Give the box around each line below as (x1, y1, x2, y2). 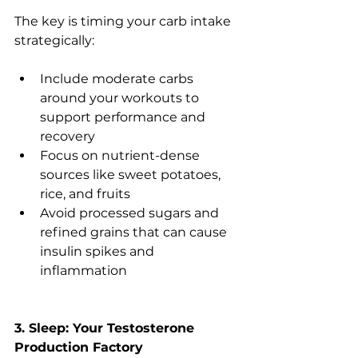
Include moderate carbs (40, 71, 197, 87)
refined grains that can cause (40, 225, 230, 241)
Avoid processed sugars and (40, 205, 222, 221)
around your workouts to (40, 90, 202, 106)
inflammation (40, 263, 127, 279)
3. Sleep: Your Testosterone (14, 320, 198, 336)
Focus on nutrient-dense (40, 148, 203, 164)
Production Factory (14, 340, 143, 356)
